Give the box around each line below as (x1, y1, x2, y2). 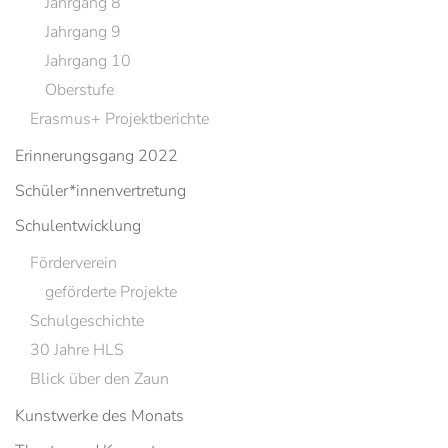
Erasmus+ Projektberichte (30, 108, 209, 130)
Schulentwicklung (15, 215, 141, 237)
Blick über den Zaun (30, 368, 169, 390)
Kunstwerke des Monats (15, 405, 184, 427)
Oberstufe (45, 79, 114, 101)
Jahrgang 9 (45, 21, 121, 43)
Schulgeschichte (30, 310, 144, 332)
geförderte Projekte (45, 281, 177, 303)
